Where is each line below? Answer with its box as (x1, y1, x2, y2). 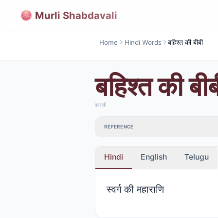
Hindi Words (124, 38, 162, 46)
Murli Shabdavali (35, 9, 117, 21)
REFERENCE (104, 124, 134, 130)
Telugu (184, 152, 209, 162)
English (141, 152, 167, 162)
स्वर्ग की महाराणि (106, 182, 164, 195)
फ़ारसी (95, 102, 106, 108)
